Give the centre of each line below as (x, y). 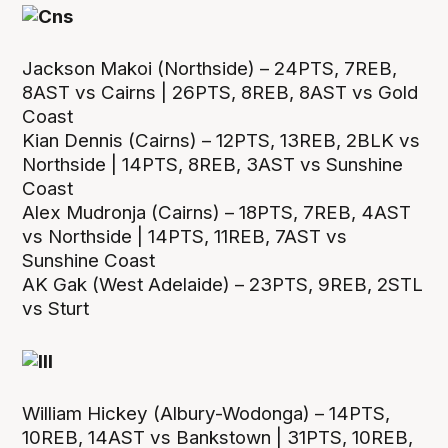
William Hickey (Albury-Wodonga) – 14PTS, (206, 413)
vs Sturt (56, 308)
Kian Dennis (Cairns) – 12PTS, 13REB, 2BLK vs (221, 140)
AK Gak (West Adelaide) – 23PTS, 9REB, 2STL (223, 284)
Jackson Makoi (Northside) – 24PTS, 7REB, (210, 68)
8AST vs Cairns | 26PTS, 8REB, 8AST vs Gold (220, 92)
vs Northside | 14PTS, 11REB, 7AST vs (185, 236)
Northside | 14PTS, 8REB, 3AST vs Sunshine (213, 164)
